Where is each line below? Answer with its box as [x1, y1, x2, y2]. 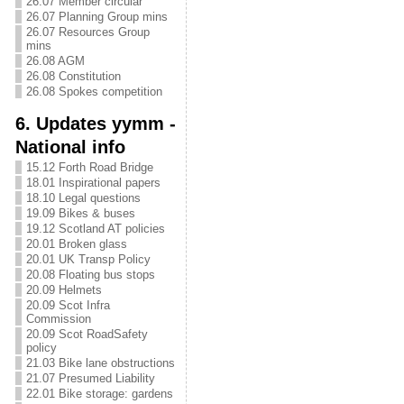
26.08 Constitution [25, 69, 121, 83]
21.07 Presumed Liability [25, 372, 155, 385]
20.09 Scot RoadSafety [25, 327, 148, 341]
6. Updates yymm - [14, 113, 176, 133]
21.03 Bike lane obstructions [25, 356, 175, 370]
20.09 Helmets [25, 283, 102, 297]
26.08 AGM [25, 54, 85, 68]
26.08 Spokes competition [25, 85, 162, 98]
